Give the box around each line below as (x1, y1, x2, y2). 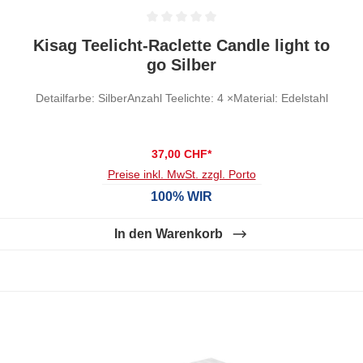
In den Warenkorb (114, 226, 223, 241)
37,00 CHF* (152, 147, 211, 160)
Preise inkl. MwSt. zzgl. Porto (107, 167, 256, 181)
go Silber (147, 55, 216, 74)
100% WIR (151, 189, 212, 203)
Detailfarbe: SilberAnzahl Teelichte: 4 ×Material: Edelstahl (35, 91, 328, 105)
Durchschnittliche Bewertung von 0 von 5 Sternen (21, 28, 305, 43)
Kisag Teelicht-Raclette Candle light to (33, 36, 330, 54)
